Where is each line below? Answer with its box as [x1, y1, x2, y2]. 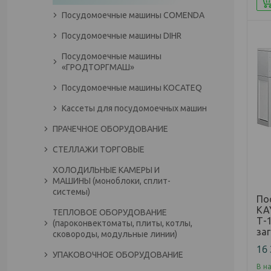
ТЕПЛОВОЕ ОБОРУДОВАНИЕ [53, 207, 167, 217]
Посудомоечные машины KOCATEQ [62, 83, 202, 93]
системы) [53, 187, 90, 197]
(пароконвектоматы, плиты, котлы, [53, 218, 192, 228]
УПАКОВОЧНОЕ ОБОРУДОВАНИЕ [53, 250, 183, 260]
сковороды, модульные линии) [53, 229, 177, 239]
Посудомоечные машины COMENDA [62, 10, 204, 20]
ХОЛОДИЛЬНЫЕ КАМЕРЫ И [53, 165, 160, 175]
